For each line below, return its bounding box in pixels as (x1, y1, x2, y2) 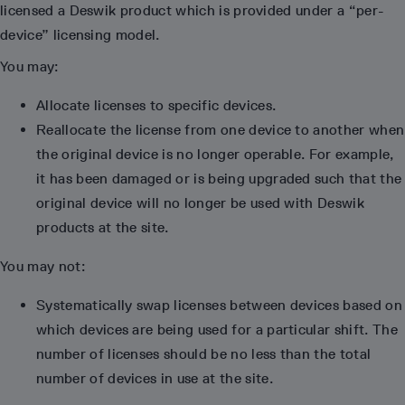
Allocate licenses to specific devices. (36, 97, 277, 114)
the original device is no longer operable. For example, (36, 146, 394, 163)
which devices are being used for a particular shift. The (36, 321, 398, 338)
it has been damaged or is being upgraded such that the (36, 170, 402, 187)
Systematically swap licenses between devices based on (36, 297, 402, 314)
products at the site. (36, 219, 169, 236)
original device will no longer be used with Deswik (36, 194, 365, 212)
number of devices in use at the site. (36, 370, 273, 387)
